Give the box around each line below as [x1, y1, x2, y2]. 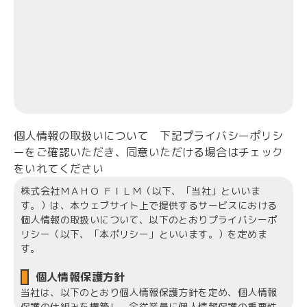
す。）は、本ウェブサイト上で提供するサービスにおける [21, 198, 278, 212]
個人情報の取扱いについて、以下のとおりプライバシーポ [21, 212, 278, 226]
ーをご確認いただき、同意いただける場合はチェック [14, 144, 284, 160]
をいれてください [14, 160, 104, 176]
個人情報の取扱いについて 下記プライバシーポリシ [14, 127, 284, 143]
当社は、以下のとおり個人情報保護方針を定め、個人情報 [21, 285, 278, 299]
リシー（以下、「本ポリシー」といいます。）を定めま [21, 227, 267, 241]
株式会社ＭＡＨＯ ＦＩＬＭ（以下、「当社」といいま [21, 184, 260, 197]
